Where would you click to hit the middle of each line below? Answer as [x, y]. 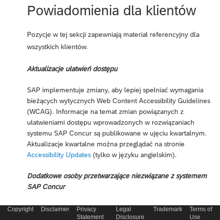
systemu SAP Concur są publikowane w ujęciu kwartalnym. [117, 133]
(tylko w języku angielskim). [134, 154]
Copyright [20, 209]
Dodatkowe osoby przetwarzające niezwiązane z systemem [117, 176]
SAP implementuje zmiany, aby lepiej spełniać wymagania [115, 90]
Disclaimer [55, 209]
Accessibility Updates [59, 154]
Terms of [201, 209]
